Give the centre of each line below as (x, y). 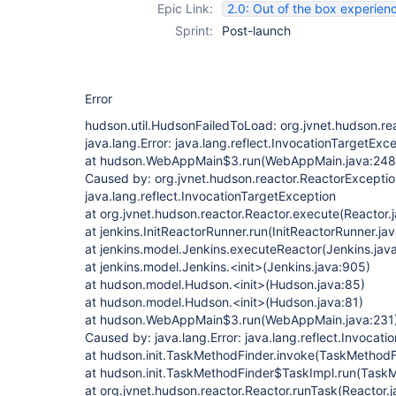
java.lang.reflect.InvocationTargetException (210, 196)
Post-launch (256, 30)
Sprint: (194, 30)
